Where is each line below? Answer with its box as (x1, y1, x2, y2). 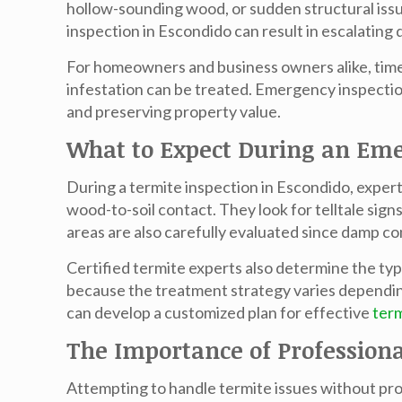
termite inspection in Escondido (129, 177, 351, 197)
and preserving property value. (66, 101, 282, 121)
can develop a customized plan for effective (66, 302, 373, 322)
